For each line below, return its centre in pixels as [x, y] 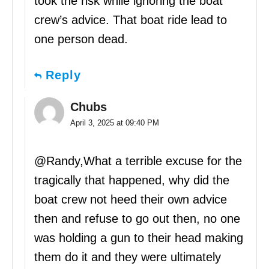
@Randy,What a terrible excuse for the [138, 161]
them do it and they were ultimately [128, 257]
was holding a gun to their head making [139, 238]
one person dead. [81, 39]
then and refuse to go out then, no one [137, 219]
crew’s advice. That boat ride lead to [131, 20]
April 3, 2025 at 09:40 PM [115, 123]
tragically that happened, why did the [132, 180]
